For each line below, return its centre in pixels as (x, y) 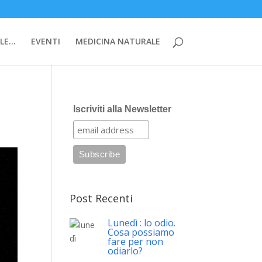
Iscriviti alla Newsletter (122, 109)
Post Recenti (101, 198)
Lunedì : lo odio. (142, 223)
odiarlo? (125, 251)
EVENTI (45, 41)
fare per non (136, 242)
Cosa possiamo (141, 232)
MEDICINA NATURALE (118, 41)
